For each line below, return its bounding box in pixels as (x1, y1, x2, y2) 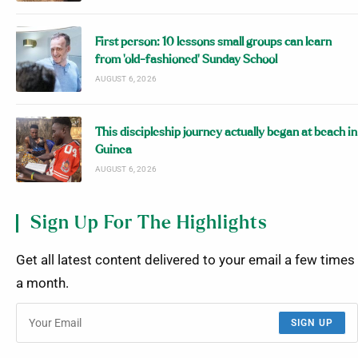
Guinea (95, 144, 133, 157)
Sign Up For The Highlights (30, 214, 268, 233)
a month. (16, 276, 69, 292)
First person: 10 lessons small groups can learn (95, 36, 332, 49)
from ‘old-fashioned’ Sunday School (95, 54, 278, 66)
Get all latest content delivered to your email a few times (16, 253, 355, 268)
